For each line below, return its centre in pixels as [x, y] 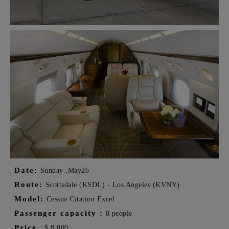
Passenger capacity [55, 213]
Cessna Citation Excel [79, 199]
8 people [118, 214]
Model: [29, 199]
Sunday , [53, 171]
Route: [29, 185]
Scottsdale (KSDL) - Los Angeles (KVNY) [111, 185]
